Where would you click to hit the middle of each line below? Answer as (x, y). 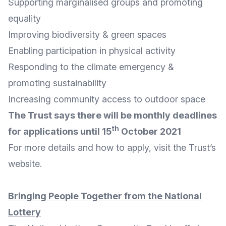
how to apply (122, 148)
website (24, 164)
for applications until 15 (60, 131)
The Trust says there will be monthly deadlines (112, 115)
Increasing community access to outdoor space (107, 99)
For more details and (52, 148)
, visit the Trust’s (182, 148)
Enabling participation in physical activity (92, 51)
